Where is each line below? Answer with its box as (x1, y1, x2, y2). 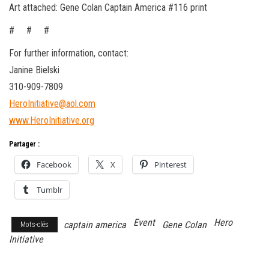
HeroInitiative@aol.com (9, 97, 95, 109)
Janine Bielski (9, 64, 59, 76)
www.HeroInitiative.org (9, 114, 94, 126)
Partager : (9, 139, 40, 148)
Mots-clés (20, 220, 49, 229)
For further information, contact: (9, 47, 128, 59)
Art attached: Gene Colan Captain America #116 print (9, 1, 207, 13)
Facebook (37, 159, 71, 170)
